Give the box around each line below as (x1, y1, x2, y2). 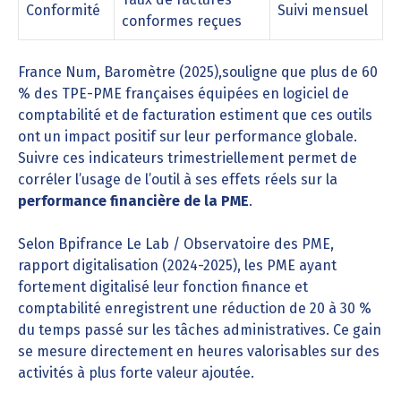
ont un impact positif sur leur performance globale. (18, 128, 357, 145)
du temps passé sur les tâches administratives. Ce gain (18, 321, 381, 338)
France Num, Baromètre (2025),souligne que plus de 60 (18, 64, 378, 81)
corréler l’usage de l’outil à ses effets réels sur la (18, 171, 337, 188)
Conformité (26, 2, 100, 19)
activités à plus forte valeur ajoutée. (18, 364, 254, 381)
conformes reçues (122, 13, 242, 30)
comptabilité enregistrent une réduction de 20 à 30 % (18, 300, 371, 317)
